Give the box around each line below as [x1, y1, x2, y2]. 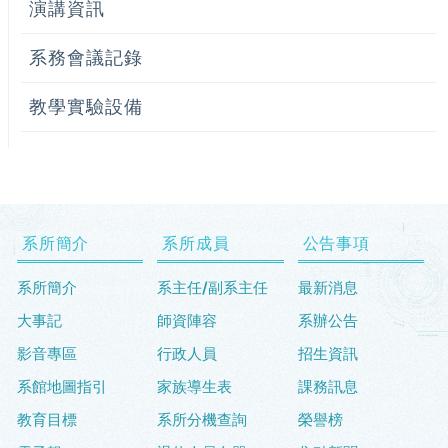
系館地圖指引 [17, 377, 107, 397]
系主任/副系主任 [157, 278, 269, 298]
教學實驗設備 [29, 96, 143, 118]
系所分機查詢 [157, 410, 248, 430]
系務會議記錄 [29, 47, 143, 69]
